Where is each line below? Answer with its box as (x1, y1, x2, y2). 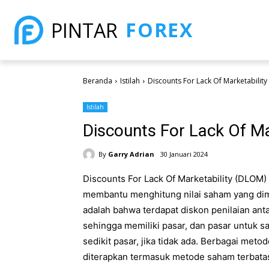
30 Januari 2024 (160, 150, 208, 159)
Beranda (83, 76, 112, 86)
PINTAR (51, 17, 118, 43)
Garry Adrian (108, 149, 154, 159)
